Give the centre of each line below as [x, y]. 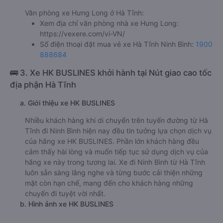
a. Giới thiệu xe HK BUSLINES [67, 103]
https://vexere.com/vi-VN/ [82, 33]
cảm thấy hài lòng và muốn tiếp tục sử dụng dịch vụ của [116, 151]
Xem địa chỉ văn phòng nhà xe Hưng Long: [109, 23]
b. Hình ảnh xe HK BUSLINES [67, 204]
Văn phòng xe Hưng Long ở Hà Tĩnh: [84, 12]
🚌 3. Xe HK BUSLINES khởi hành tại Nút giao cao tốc [111, 72]
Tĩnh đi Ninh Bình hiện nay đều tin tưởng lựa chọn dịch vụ [118, 130]
